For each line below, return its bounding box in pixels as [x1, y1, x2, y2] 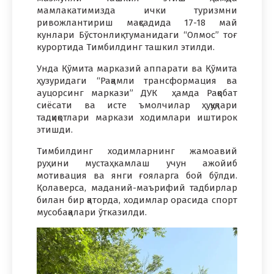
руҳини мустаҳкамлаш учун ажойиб [37, 158, 237, 169]
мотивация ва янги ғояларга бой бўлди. [37, 170, 237, 182]
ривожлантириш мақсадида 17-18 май [37, 17, 237, 29]
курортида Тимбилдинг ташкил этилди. [37, 42, 215, 53]
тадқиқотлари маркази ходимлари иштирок [37, 112, 237, 124]
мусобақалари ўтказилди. [37, 207, 147, 218]
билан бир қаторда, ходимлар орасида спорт [37, 194, 237, 206]
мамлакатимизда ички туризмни [37, 5, 237, 17]
